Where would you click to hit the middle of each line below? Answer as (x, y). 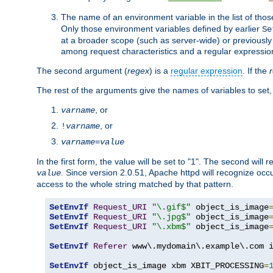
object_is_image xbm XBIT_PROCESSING (176, 265)
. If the (256, 70)
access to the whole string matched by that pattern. (135, 184)
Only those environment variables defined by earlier (161, 28)
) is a (160, 70)
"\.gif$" (171, 207)
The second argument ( (82, 70)
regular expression (207, 70)
